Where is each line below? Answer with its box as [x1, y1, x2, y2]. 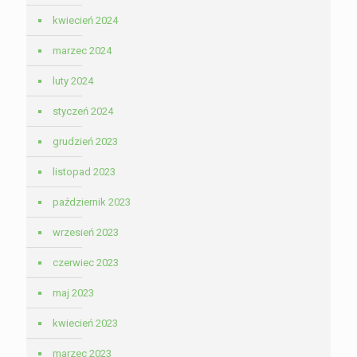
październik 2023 [53, 196, 131, 209]
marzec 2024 [53, 45, 112, 57]
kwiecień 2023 [53, 317, 118, 330]
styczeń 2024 [53, 105, 113, 118]
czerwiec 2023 [53, 257, 119, 269]
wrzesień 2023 [53, 226, 119, 239]
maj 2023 [53, 287, 94, 300]
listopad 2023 [53, 166, 116, 178]
